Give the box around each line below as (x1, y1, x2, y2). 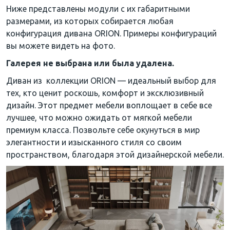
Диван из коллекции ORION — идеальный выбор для (6, 75, 216, 85)
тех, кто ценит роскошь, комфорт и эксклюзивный (6, 88, 204, 98)
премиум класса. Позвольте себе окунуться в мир (6, 125, 200, 135)
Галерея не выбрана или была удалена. (6, 58, 174, 68)
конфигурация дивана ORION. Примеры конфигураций (6, 28, 217, 38)
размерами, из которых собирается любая (6, 16, 174, 26)
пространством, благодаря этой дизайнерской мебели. (6, 149, 224, 159)
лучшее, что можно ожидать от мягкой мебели (6, 112, 192, 122)
